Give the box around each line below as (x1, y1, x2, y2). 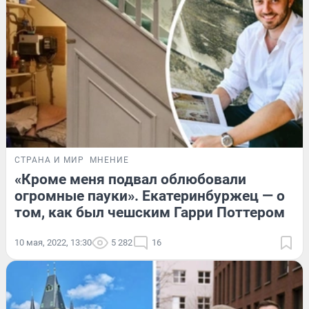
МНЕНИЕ (90, 155, 129, 166)
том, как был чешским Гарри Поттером (14, 204, 285, 221)
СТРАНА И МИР (14, 155, 84, 166)
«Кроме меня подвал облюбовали (14, 171, 246, 188)
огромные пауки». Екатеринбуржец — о (14, 188, 285, 205)
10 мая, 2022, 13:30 (14, 237, 92, 248)
